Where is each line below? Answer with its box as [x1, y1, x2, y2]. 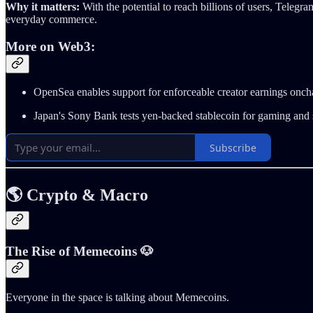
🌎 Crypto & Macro [6, 186, 148, 205]
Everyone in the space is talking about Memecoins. [6, 291, 229, 303]
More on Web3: [6, 38, 95, 54]
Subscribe [210, 140, 256, 154]
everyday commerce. [6, 13, 97, 25]
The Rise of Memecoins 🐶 [6, 244, 154, 259]
